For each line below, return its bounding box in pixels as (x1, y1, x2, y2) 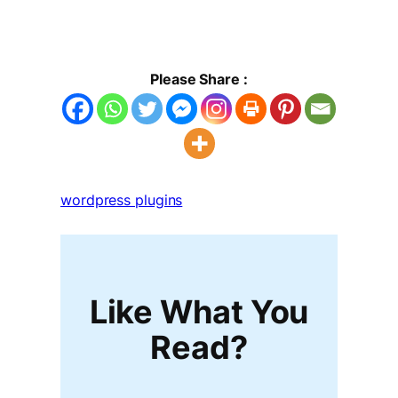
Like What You (89, 292, 309, 331)
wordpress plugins (60, 191, 183, 209)
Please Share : (150, 70, 248, 88)
